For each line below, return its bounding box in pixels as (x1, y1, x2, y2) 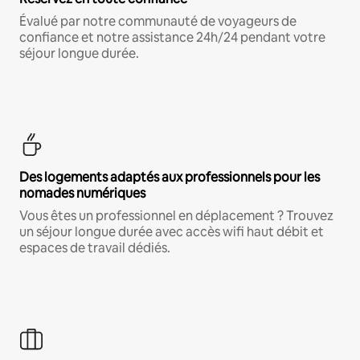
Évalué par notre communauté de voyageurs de (19, 12, 297, 30)
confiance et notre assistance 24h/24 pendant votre (19, 28, 325, 46)
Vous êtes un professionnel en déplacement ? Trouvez (19, 207, 333, 224)
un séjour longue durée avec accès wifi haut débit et (19, 223, 324, 240)
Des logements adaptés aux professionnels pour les (19, 168, 320, 186)
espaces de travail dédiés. (19, 239, 170, 256)
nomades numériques (19, 184, 145, 202)
